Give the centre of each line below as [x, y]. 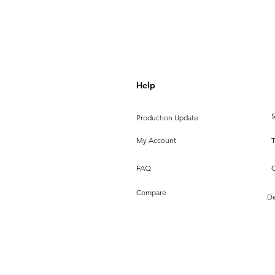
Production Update [167, 118]
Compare [151, 192]
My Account [156, 140]
